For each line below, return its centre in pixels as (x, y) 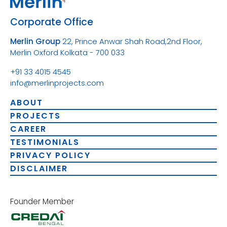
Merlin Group (36, 41)
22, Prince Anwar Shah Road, (115, 41)
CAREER (28, 129)
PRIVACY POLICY (50, 155)
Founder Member (42, 201)
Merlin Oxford (34, 52)
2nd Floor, (184, 41)
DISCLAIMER (39, 168)
